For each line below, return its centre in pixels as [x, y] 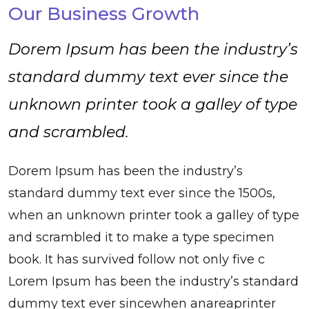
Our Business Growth [104, 13]
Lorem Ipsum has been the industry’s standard [153, 281]
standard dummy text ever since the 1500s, [142, 193]
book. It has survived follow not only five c [137, 259]
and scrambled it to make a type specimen [141, 237]
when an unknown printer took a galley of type [154, 215]
